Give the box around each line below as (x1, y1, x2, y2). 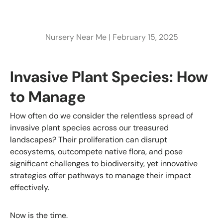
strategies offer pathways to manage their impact (10, 170, 191, 181)
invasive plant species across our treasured (10, 122, 169, 133)
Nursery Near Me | (45, 31, 112, 42)
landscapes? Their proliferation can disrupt (10, 134, 167, 145)
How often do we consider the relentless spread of (10, 111, 193, 121)
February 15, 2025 (112, 31, 178, 42)
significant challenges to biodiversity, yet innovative (10, 158, 198, 169)
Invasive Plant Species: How (10, 66, 208, 87)
